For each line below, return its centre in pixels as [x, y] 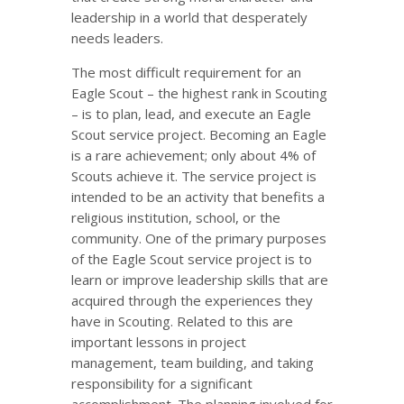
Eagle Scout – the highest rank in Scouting [199, 93]
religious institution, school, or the [176, 217]
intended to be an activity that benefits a [198, 197]
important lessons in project [159, 342]
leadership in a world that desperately [189, 17]
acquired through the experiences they [192, 300]
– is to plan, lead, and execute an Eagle [191, 114]
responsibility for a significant [162, 383]
